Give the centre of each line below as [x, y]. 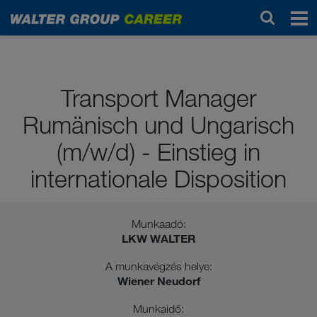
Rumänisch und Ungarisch [158, 125]
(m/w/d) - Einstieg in [158, 152]
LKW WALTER [158, 238]
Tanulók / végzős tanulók [75, 21]
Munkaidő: [158, 309]
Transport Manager [158, 98]
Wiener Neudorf [158, 281]
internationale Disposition [158, 179]
